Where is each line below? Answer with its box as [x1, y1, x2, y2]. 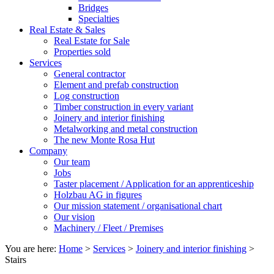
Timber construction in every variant [54, 102, 193, 112]
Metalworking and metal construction [54, 124, 198, 134]
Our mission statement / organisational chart [54, 201, 222, 211]
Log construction [54, 91, 119, 101]
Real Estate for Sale [54, 35, 130, 46]
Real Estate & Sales [29, 24, 105, 35]
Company [29, 146, 67, 156]
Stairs [5, 254, 26, 265]
